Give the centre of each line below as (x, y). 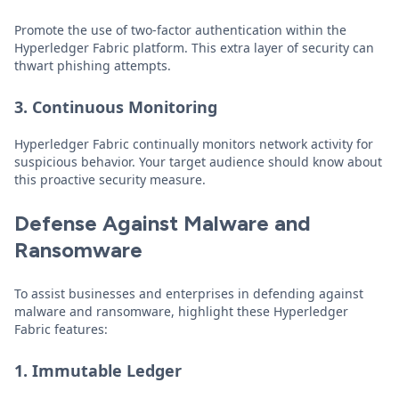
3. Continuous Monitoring (116, 107)
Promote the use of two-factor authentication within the (180, 30)
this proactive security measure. (110, 179)
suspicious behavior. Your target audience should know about (198, 162)
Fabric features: (61, 329)
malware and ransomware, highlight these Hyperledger (181, 311)
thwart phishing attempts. (93, 65)
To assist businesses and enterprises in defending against (189, 293)
